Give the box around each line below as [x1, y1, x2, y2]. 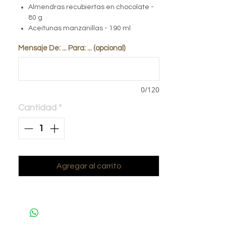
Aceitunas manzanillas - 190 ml [28, 25, 131, 32]
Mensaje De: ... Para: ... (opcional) [18, 44, 125, 52]
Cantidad [18, 103, 56, 113]
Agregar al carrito [56, 162, 122, 171]
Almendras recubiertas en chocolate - [28, 4, 154, 11]
